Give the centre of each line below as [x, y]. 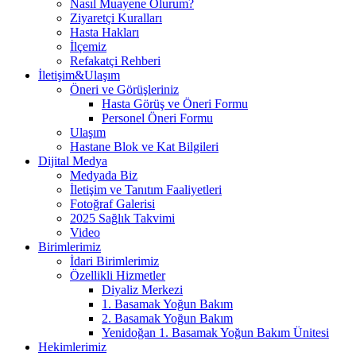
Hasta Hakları [104, 32]
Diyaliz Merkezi [142, 289]
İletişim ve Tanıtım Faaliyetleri [146, 189]
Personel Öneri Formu [157, 118]
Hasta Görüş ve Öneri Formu [175, 103]
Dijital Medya [73, 161]
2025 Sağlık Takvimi [122, 218]
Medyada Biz [104, 175]
